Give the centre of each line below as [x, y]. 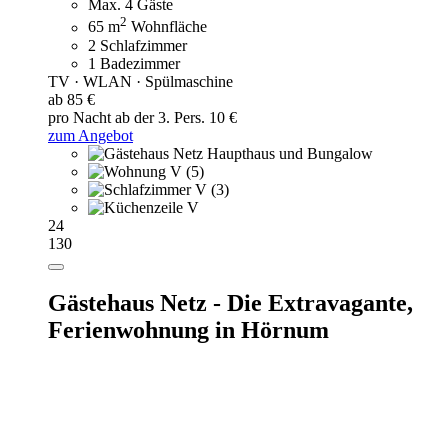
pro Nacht [81, 117]
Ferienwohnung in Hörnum [188, 330]
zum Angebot [90, 135]
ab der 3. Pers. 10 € [176, 117]
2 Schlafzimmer [137, 45]
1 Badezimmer [134, 63]
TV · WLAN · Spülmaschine [140, 81]
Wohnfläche [167, 27]
